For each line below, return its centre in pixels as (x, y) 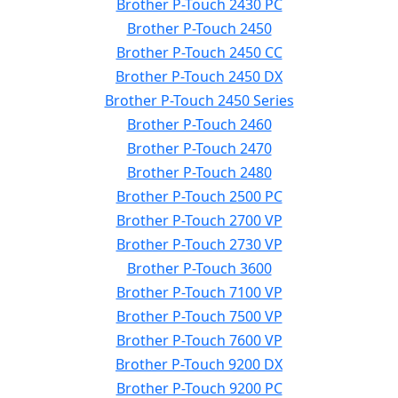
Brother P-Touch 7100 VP (199, 292)
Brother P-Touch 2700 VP (199, 220)
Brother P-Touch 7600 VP (199, 340)
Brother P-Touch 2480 (199, 172)
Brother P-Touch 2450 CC (199, 52)
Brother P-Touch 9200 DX (199, 364)
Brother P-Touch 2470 (199, 148)
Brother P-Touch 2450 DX (199, 76)
